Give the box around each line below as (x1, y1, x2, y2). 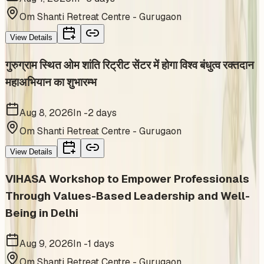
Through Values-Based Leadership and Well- (5, 189, 250, 204)
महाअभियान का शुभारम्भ (5, 74, 97, 90)
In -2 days (73, 106, 117, 119)
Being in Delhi (5, 206, 78, 221)
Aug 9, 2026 (19, 237, 73, 250)
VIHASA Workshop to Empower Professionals (5, 171, 249, 187)
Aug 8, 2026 (19, 106, 73, 119)
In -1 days (73, 237, 114, 250)
